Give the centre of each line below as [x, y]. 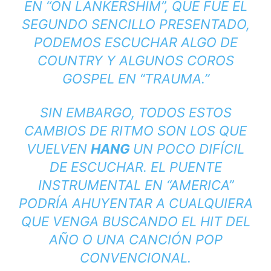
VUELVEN [59, 149]
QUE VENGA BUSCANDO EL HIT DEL [135, 222]
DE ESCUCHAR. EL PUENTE [135, 167]
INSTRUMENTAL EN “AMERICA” [135, 185]
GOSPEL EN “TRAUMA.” [135, 79]
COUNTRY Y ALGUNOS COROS [135, 61]
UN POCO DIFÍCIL [189, 149]
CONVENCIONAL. [135, 258]
